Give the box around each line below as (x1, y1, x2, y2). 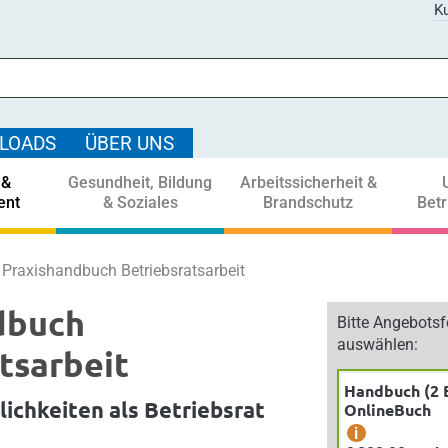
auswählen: (337, 335, 418, 354)
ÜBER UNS (85, 132, 174, 155)
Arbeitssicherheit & (239, 173, 377, 192)
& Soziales (102, 193, 178, 212)
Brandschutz (263, 193, 353, 212)
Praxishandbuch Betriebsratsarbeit (2, 261, 245, 280)
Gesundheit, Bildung (68, 173, 212, 192)
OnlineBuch (344, 399, 431, 420)
